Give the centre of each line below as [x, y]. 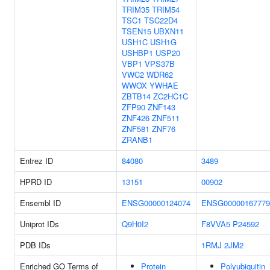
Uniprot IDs [39, 224]
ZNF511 [166, 118]
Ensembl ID [40, 203]
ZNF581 [136, 129]
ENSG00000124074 [156, 203]
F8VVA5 [216, 224]
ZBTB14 [136, 96]
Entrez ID [36, 161]
